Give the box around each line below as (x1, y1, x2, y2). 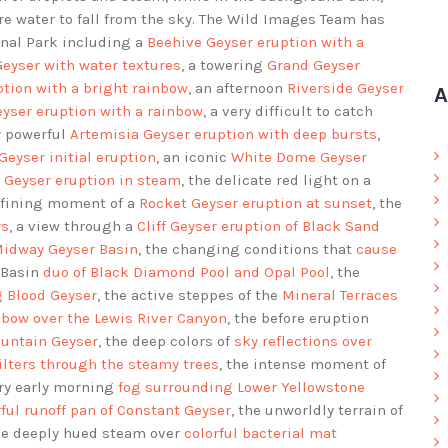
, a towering (181, 56, 267, 75)
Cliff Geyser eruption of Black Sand (137, 217, 380, 236)
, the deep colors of (98, 332, 234, 351)
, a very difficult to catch (203, 102, 373, 121)
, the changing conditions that (138, 240, 356, 259)
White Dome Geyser (231, 148, 367, 167)
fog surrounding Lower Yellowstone (118, 378, 365, 397)
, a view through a (9, 217, 137, 236)
